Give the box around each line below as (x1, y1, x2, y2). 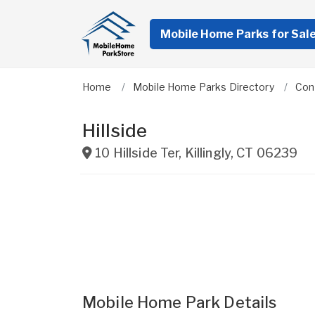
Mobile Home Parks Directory (132, 81, 274, 93)
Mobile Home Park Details (82, 293, 277, 311)
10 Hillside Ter (95, 146, 179, 160)
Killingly (184, 146, 231, 160)
